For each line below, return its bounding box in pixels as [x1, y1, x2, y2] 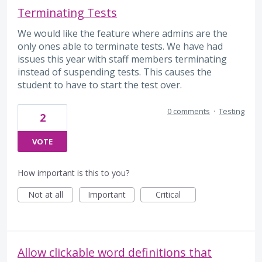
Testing [219, 105, 244, 116]
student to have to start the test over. [18, 78, 182, 91]
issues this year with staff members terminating [18, 52, 227, 65]
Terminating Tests [18, 4, 117, 20]
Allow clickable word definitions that [18, 244, 212, 260]
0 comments [167, 105, 210, 116]
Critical [156, 188, 181, 200]
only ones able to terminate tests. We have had [18, 39, 223, 53]
